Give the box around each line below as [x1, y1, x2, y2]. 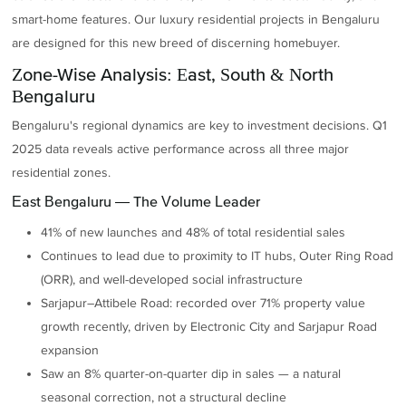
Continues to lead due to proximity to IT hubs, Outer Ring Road [41, 247, 394, 264]
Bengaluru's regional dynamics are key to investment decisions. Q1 [12, 118, 388, 134]
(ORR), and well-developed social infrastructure [41, 271, 304, 287]
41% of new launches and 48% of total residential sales [41, 224, 346, 240]
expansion [41, 342, 100, 358]
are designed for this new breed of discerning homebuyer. [12, 35, 341, 52]
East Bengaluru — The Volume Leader [12, 192, 261, 209]
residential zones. [12, 165, 111, 181]
